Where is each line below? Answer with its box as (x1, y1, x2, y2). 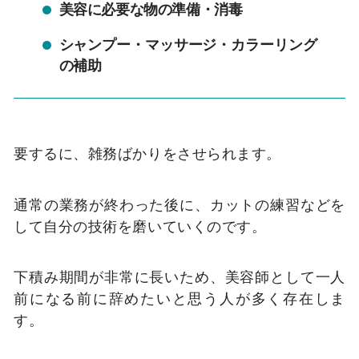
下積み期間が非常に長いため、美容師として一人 (14, 268, 345, 286)
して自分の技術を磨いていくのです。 (14, 216, 267, 235)
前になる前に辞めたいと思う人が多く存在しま (14, 289, 345, 308)
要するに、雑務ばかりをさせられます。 (14, 143, 281, 162)
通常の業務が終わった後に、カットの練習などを (14, 195, 345, 213)
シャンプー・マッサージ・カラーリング (58, 35, 317, 53)
